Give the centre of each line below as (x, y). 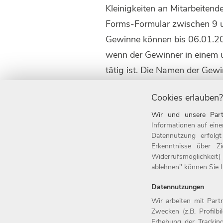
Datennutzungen (178, 187)
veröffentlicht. (132, 86)
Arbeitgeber (81, 173)
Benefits (74, 189)
